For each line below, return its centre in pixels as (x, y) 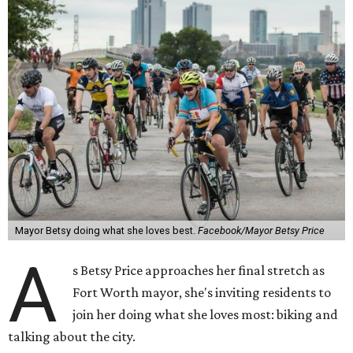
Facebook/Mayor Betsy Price (261, 230)
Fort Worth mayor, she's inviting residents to (202, 292)
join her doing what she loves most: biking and (206, 314)
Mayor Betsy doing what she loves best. (106, 230)
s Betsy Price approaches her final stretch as (199, 270)
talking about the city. (72, 336)
